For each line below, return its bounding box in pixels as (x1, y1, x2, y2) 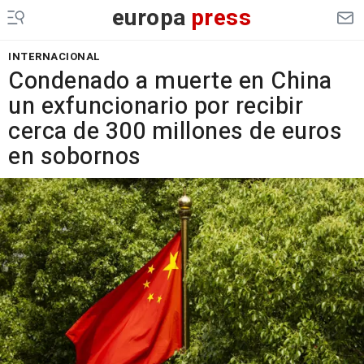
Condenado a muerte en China (8, 64, 332, 98)
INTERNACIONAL (8, 49, 101, 64)
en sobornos (8, 140, 141, 174)
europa (111, 2, 187, 35)
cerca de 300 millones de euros (8, 115, 342, 149)
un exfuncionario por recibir (8, 89, 303, 123)
